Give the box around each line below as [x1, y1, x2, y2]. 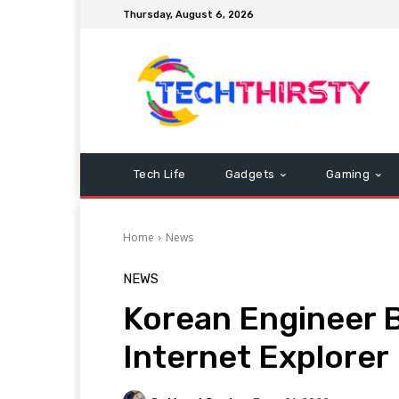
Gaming [325, 167, 370, 181]
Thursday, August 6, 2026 [123, 8, 254, 20]
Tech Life [134, 167, 186, 181]
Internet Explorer [123, 338, 389, 376]
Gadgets [224, 167, 275, 181]
